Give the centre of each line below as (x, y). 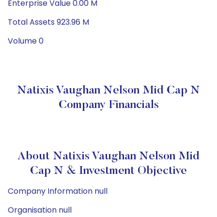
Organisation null (40, 210)
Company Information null (58, 191)
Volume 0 (26, 41)
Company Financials (108, 105)
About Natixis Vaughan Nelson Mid (108, 156)
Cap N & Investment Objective (108, 171)
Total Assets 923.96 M (48, 22)
